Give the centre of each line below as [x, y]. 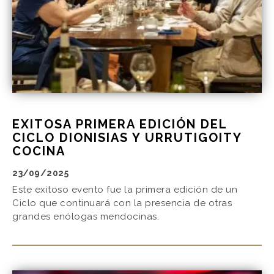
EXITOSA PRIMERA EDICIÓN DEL [120, 124]
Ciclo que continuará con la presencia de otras [122, 203]
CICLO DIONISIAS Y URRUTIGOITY [127, 138]
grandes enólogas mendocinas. [86, 217]
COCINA [39, 151]
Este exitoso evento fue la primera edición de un [125, 190]
